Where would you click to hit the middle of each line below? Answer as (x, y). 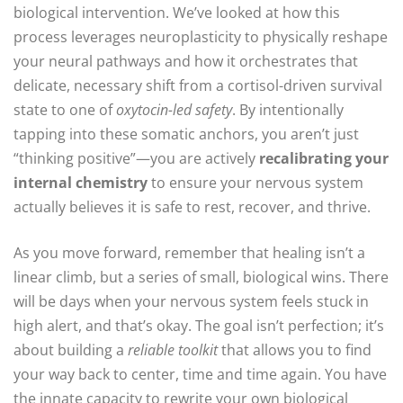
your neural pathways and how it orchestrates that (186, 61)
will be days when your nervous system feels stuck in (191, 301)
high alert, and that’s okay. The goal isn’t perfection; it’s (199, 325)
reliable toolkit (173, 349)
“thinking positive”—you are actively (136, 158)
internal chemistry (81, 182)
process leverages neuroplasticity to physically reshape (201, 36)
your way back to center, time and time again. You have (200, 374)
